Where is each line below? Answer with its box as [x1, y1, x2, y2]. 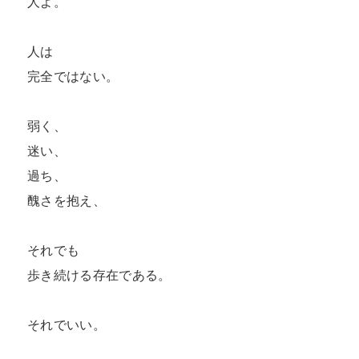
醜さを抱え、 [27, 192, 106, 209]
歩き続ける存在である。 [27, 267, 171, 284]
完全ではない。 [27, 68, 119, 85]
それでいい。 [27, 317, 106, 333]
